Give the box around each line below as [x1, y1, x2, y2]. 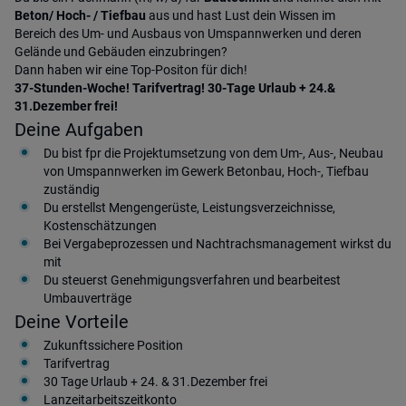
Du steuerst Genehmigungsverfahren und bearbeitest [43, 273, 341, 287]
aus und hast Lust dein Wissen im [149, 8, 335, 23]
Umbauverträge [43, 291, 131, 305]
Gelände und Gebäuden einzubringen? [14, 44, 227, 59]
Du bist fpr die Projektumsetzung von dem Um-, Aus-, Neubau [43, 146, 383, 160]
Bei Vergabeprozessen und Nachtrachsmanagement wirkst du [43, 237, 391, 251]
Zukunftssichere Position [43, 338, 183, 353]
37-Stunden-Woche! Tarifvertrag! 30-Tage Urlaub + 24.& [14, 81, 335, 95]
